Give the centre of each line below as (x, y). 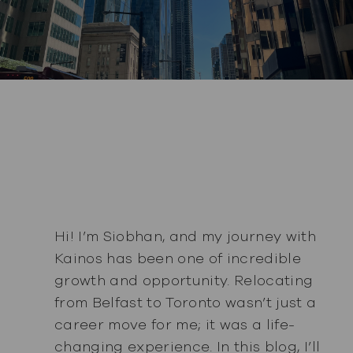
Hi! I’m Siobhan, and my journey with (185, 236)
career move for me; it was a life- (175, 324)
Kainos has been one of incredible (178, 258)
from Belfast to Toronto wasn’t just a (185, 302)
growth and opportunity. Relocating (184, 280)
